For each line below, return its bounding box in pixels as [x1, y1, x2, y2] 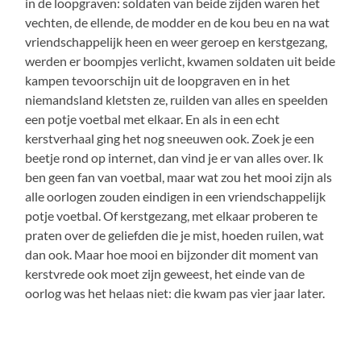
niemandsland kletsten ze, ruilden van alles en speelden [25, 91, 329, 107]
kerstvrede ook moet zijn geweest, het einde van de [25, 265, 305, 281]
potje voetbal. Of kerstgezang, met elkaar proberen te [25, 207, 318, 223]
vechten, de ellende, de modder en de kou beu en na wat [25, 14, 330, 30]
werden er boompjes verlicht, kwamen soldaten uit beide [25, 52, 336, 68]
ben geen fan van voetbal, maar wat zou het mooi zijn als [25, 168, 333, 185]
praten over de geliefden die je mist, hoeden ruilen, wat [25, 226, 325, 243]
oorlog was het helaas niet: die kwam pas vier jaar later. [25, 284, 326, 301]
